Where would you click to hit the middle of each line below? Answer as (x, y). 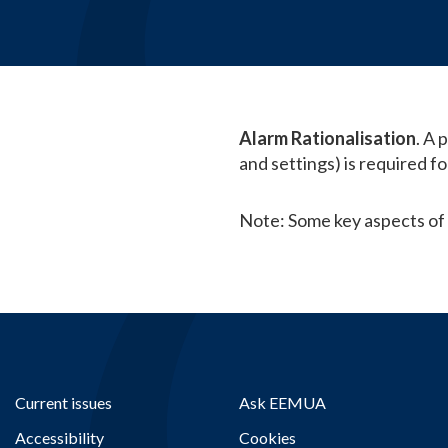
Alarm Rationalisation (327, 138)
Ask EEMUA (282, 402)
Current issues (63, 402)
